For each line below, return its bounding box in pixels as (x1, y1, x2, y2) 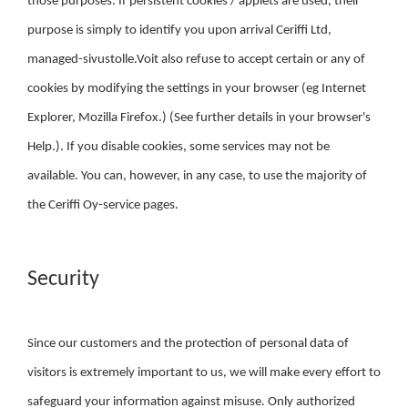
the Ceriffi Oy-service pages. (27, 199, 178, 212)
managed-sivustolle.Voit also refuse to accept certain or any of (27, 53, 365, 66)
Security (27, 269, 99, 291)
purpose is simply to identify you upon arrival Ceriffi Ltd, (27, 24, 331, 37)
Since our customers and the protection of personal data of (27, 337, 349, 351)
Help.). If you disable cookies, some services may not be (27, 140, 330, 154)
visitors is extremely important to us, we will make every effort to (27, 366, 381, 380)
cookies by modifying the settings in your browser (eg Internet (27, 82, 366, 96)
